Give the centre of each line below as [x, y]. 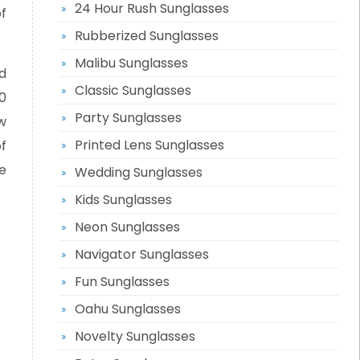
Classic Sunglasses [133, 90]
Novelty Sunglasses [135, 336]
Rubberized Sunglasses [146, 36]
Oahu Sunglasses [127, 309]
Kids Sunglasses [123, 200]
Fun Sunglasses [122, 282]
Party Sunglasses [128, 118]
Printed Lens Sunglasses [149, 145]
